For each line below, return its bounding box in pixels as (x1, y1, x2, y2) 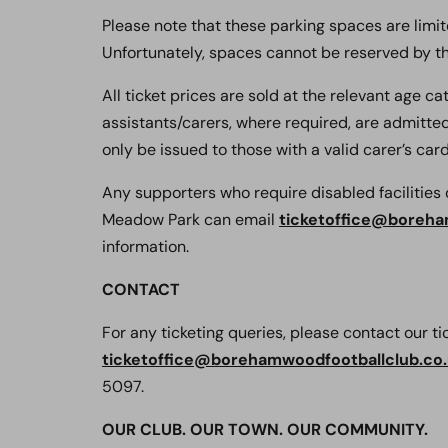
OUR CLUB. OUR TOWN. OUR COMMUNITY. (102, 419, 428, 440)
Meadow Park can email (102, 209, 279, 230)
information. (102, 236, 189, 257)
